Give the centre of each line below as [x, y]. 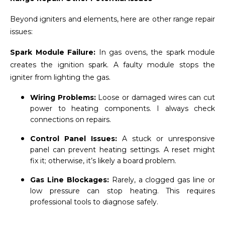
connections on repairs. [71, 119]
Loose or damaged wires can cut [155, 97]
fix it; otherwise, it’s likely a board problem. [103, 160]
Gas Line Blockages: [70, 180]
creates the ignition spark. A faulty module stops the [113, 65]
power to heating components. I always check [123, 108]
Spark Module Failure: [53, 52]
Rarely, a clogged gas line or [162, 180]
